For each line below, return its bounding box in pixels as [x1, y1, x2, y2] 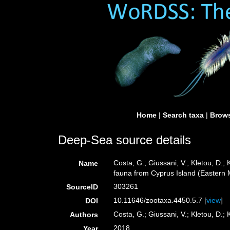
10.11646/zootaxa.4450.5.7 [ [113, 196, 207, 204]
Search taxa [163, 111, 204, 119]
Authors [70, 210, 99, 219]
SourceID [66, 183, 99, 191]
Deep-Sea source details [58, 133, 191, 147]
